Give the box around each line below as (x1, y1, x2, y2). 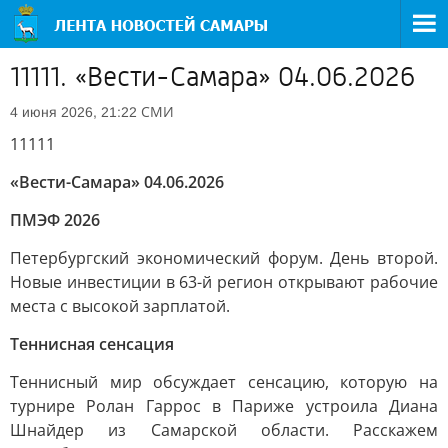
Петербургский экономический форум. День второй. (10, 247, 438, 269)
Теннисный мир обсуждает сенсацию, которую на (10, 371, 438, 393)
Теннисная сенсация (10, 333, 174, 355)
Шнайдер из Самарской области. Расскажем (10, 419, 438, 441)
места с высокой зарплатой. (10, 295, 230, 317)
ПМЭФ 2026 (10, 209, 100, 231)
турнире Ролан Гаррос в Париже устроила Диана (10, 395, 438, 417)
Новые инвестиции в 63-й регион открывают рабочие (10, 271, 438, 293)
